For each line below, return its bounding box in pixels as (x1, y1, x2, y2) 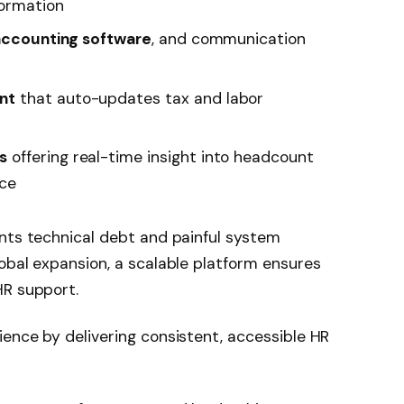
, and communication (151, 28, 306, 49)
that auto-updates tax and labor (15, 87, 264, 108)
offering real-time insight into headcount (7, 147, 314, 168)
